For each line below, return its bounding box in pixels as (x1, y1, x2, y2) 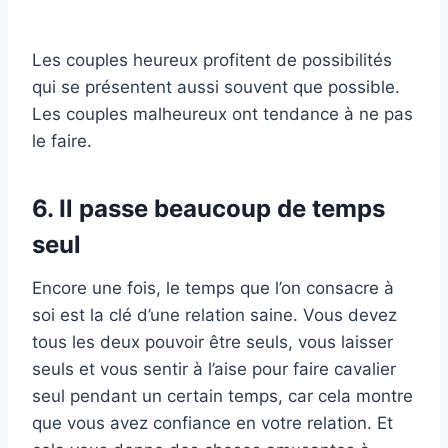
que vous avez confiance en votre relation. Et (32, 413, 393, 434)
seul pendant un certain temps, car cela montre (32, 386, 413, 407)
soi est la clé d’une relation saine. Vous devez (32, 305, 397, 326)
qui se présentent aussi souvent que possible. (32, 77, 400, 98)
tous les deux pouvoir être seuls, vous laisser (32, 332, 393, 353)
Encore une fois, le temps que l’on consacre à (32, 278, 394, 299)
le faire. (32, 131, 92, 152)
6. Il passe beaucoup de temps (32, 194, 385, 224)
